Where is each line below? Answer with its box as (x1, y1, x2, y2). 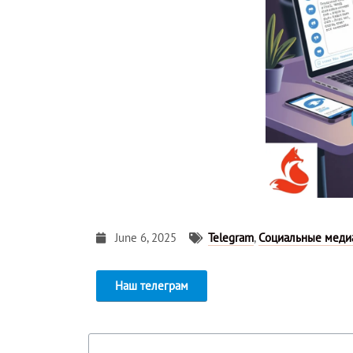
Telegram (208, 229, 254, 245)
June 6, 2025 (115, 229, 176, 245)
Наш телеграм (115, 277, 188, 293)
